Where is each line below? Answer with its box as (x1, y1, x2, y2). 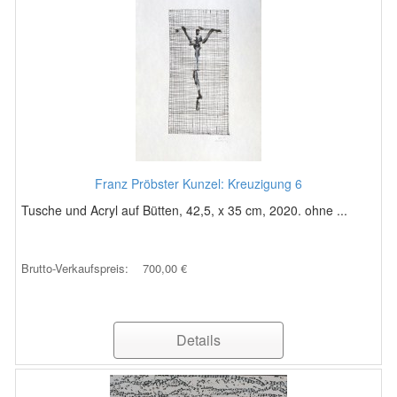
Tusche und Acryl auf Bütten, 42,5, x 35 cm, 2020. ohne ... (21, 201, 347, 219)
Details (176, 330, 221, 350)
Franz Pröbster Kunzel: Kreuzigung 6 (95, 175, 302, 192)
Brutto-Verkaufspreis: (21, 260, 132, 276)
